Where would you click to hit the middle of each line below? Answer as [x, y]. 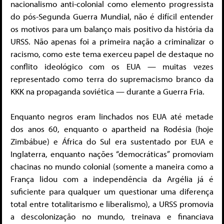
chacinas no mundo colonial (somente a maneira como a [112, 166]
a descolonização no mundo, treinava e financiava [112, 216]
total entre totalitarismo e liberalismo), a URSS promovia [112, 204]
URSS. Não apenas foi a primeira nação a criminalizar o [112, 41]
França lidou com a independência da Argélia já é [112, 179]
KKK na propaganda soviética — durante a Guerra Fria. [107, 91]
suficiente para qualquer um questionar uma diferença [112, 191]
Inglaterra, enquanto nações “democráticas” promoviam [112, 154]
